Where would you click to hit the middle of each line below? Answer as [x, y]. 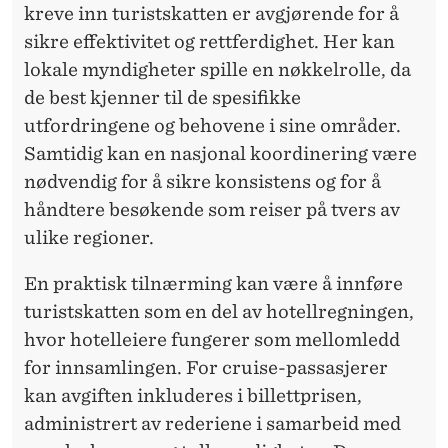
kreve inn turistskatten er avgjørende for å [211, 13]
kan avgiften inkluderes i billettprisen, [193, 395]
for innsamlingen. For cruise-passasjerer [206, 367]
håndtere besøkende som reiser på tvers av [212, 209]
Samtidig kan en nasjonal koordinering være [220, 153]
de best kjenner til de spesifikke [162, 97]
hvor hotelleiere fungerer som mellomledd [212, 339]
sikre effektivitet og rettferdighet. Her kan [209, 41]
